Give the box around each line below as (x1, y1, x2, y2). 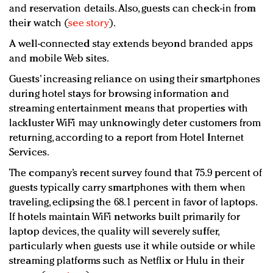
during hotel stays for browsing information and (9, 89, 229, 100)
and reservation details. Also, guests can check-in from (9, 4, 256, 15)
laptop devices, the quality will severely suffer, (9, 227, 219, 238)
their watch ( (9, 18, 69, 29)
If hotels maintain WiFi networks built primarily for (9, 212, 241, 223)
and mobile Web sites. (9, 54, 110, 65)
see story (68, 18, 110, 29)
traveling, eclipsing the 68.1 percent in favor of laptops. (9, 197, 257, 208)
